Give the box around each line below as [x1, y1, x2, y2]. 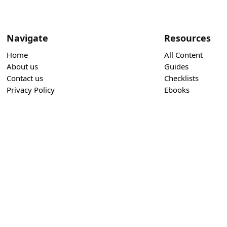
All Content [164, 50, 203, 60]
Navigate [7, 32, 49, 44]
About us [7, 61, 39, 71]
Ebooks [164, 85, 190, 95]
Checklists [164, 73, 199, 83]
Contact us [7, 73, 44, 83]
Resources [164, 32, 211, 44]
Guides [164, 61, 189, 71]
